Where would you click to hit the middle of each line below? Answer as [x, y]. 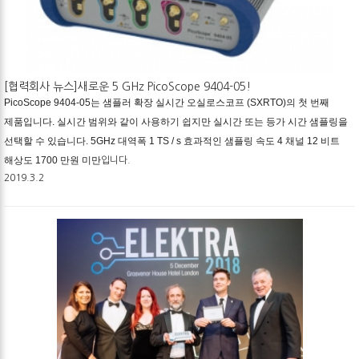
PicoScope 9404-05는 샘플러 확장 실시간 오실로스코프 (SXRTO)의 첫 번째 [167, 102]
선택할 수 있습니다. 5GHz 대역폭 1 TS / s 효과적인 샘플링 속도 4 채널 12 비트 [172, 141]
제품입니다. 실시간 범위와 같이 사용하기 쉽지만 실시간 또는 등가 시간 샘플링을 [176, 121]
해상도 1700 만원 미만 [52, 160]
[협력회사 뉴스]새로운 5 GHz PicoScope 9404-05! [127, 86]
